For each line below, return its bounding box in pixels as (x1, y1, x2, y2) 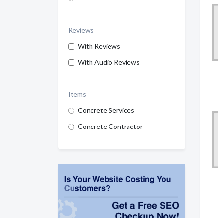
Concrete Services (78, 106, 134, 115)
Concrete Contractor (78, 122, 143, 131)
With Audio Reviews (78, 58, 140, 67)
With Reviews (78, 42, 120, 51)
